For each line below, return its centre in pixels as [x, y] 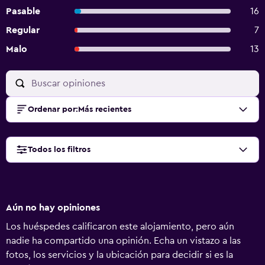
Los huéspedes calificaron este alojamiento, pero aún [120, 227]
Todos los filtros [59, 150]
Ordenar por [52, 109]
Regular [23, 30]
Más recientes [105, 109]
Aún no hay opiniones [53, 208]
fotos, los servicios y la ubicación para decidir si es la [119, 255]
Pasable [23, 11]
